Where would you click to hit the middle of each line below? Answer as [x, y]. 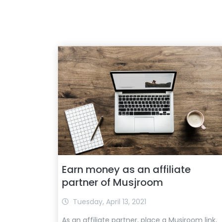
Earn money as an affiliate [126, 169]
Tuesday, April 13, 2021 [110, 202]
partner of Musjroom [112, 182]
